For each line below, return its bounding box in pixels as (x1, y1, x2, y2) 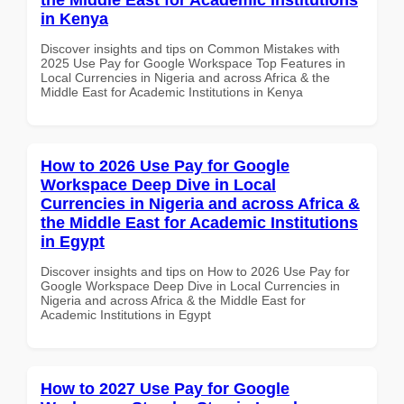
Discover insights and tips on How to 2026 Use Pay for (41, 263, 350, 279)
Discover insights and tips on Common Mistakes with (41, 41, 340, 56)
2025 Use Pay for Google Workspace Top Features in (41, 55, 345, 70)
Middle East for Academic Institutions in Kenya (41, 84, 303, 99)
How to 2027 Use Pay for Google (41, 379, 289, 398)
